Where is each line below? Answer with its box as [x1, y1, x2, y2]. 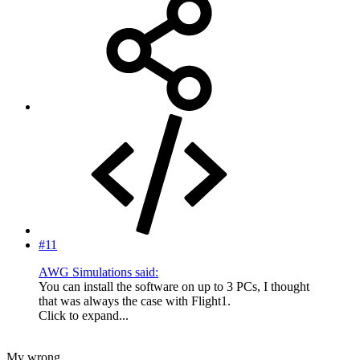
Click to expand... [39, 308, 129, 322]
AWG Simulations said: [39, 264, 158, 279]
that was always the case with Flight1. [39, 293, 231, 308]
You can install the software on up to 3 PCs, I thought [39, 279, 309, 293]
